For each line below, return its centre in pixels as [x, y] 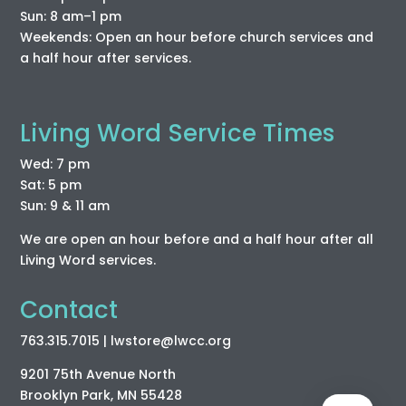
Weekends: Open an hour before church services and [197, 38]
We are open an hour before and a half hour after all [197, 240]
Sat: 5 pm [51, 185]
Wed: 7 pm [55, 164]
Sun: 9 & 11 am [65, 206]
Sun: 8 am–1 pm [71, 17]
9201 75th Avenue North [98, 375]
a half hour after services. [106, 58]
